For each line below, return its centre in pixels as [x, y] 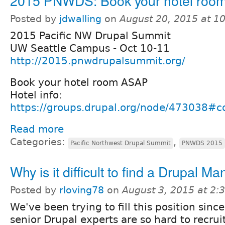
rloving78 [82, 190]
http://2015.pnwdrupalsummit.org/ [98, 61]
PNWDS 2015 [202, 143]
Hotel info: [36, 95]
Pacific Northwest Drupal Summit [121, 143]
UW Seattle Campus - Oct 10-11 [90, 48]
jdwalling [80, 19]
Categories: [39, 142]
